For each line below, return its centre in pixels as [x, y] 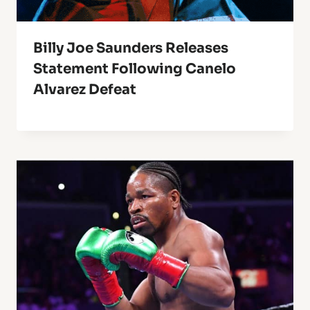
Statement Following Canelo [135, 69]
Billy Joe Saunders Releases [131, 48]
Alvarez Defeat [85, 90]
